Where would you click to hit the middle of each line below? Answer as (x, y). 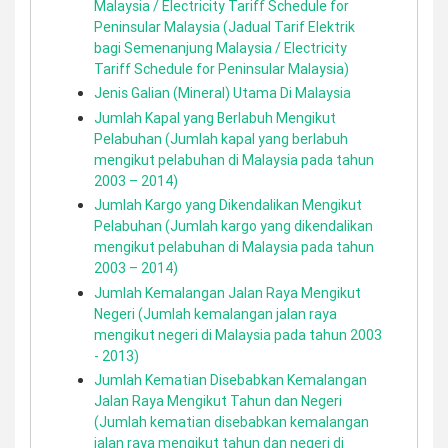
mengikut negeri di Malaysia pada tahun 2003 (238, 334)
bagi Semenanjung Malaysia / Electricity (220, 47)
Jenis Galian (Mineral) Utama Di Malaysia (222, 93)
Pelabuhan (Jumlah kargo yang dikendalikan (233, 226)
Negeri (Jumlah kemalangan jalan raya (215, 313)
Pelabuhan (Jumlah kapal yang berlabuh (221, 138)
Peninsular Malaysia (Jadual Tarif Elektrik (224, 26)
